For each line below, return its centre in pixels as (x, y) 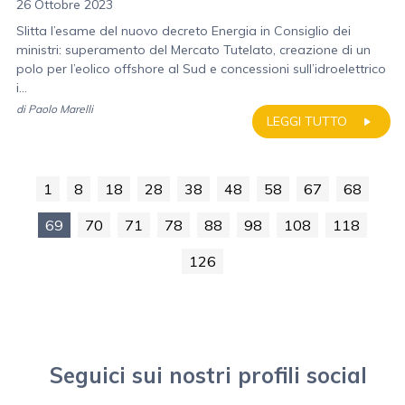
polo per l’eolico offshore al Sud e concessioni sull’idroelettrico (201, 69)
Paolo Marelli (61, 109)
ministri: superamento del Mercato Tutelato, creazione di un (193, 50)
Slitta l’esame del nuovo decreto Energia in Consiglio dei (184, 31)
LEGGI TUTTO (307, 121)
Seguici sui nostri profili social (208, 375)
